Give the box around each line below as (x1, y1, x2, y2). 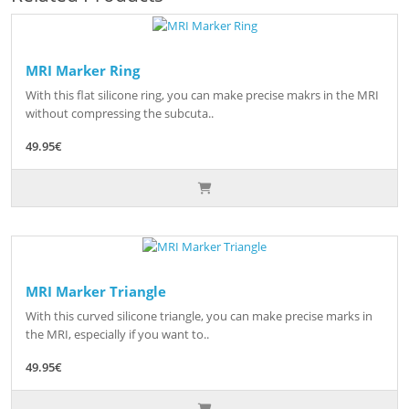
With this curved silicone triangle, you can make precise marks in (26, 308, 372, 325)
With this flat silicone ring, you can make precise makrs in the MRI (26, 86, 379, 103)
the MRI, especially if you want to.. (26, 326, 209, 343)
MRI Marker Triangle (26, 282, 166, 301)
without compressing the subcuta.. (26, 104, 214, 121)
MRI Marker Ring (26, 60, 140, 79)
